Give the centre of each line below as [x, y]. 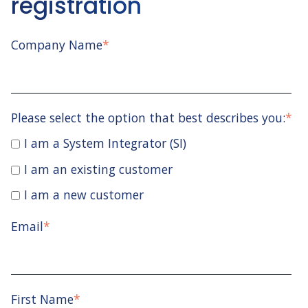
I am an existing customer [98, 169]
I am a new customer [84, 195]
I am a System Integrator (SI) [105, 143]
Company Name [57, 45]
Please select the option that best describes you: [148, 117]
